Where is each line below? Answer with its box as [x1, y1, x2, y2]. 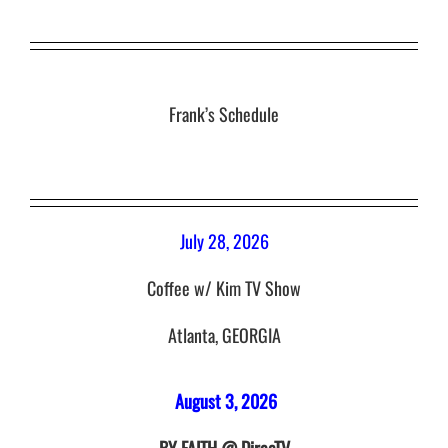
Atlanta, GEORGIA [167, 321, 281, 348]
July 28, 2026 [179, 227, 269, 254]
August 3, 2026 [171, 388, 277, 415]
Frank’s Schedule [169, 101, 279, 128]
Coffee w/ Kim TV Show [147, 274, 301, 301]
